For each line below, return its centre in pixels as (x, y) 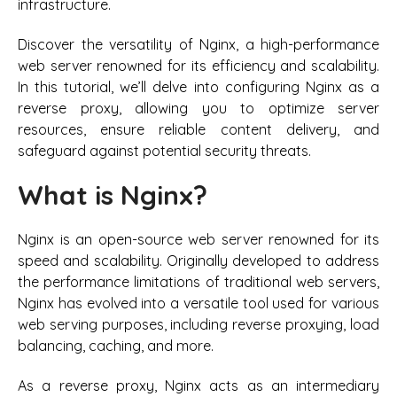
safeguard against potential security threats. (164, 150)
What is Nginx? (113, 195)
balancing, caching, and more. (116, 346)
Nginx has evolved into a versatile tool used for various (198, 304)
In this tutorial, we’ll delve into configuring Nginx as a (198, 86)
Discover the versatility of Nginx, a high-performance (198, 44)
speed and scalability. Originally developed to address (198, 261)
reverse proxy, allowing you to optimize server (198, 108)
